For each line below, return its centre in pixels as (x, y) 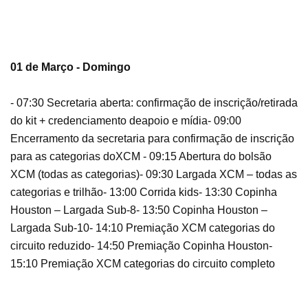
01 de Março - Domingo (70, 67)
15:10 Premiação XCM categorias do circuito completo (143, 264)
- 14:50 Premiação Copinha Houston (180, 246)
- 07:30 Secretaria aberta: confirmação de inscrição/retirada (154, 103)
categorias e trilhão (57, 192)
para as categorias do (63, 157)
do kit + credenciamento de (76, 121)
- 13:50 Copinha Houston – (202, 210)
